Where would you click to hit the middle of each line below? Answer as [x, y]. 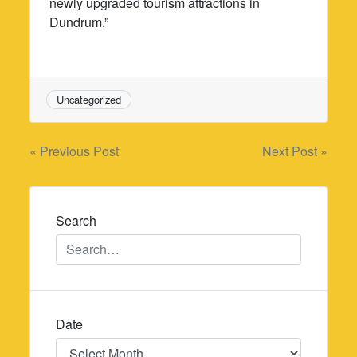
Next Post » [294, 151]
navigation [87, 187]
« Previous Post [75, 151]
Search [76, 221]
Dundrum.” [79, 22]
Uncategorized [89, 99]
